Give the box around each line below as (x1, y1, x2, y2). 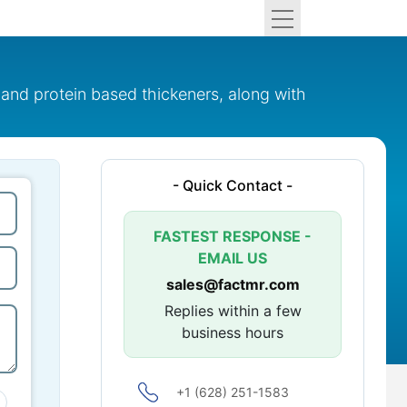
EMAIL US (198, 249, 267, 267)
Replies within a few (164, 302, 302, 320)
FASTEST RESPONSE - (154, 227, 312, 245)
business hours (182, 323, 283, 342)
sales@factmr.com (165, 275, 300, 293)
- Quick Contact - (173, 176, 293, 194)
